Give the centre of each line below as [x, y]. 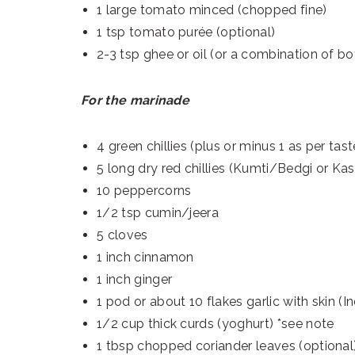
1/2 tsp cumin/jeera [158, 213]
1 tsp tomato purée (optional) [186, 32]
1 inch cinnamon [145, 258]
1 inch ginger [135, 280]
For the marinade [136, 101]
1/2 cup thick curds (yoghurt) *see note [216, 324]
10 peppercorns [144, 191]
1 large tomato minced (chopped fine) [212, 10]
